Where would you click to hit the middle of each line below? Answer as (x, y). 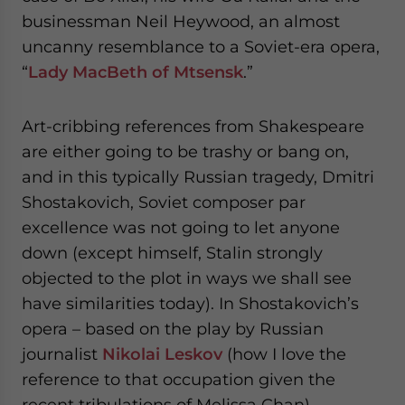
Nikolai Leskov (162, 354)
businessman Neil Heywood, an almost (181, 21)
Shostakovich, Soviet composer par (164, 202)
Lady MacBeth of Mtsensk (136, 72)
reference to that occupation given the (179, 379)
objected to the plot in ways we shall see (187, 278)
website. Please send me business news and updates (68, 13)
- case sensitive (149, 80)
